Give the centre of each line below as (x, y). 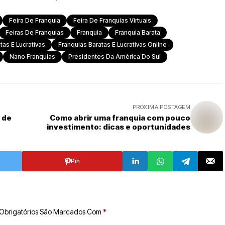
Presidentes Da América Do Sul (115, 57)
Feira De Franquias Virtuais (112, 20)
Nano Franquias (32, 57)
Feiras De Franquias (35, 32)
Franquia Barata (138, 32)
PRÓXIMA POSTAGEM (161, 107)
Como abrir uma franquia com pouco (120, 118)
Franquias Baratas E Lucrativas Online (113, 44)
